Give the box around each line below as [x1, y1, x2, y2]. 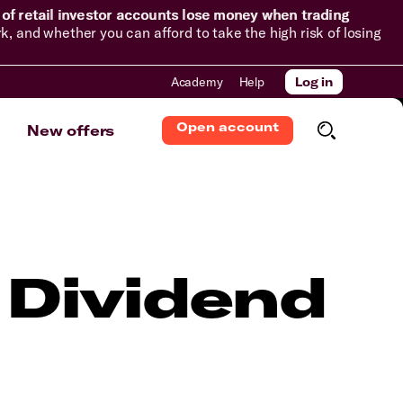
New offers [27, 121, 115, 139]
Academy [170, 74, 223, 90]
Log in [294, 75, 333, 89]
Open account [176, 119, 279, 135]
